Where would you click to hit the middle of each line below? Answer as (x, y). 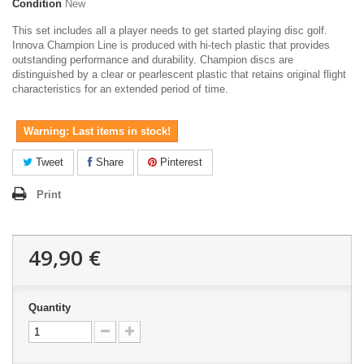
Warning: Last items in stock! (97, 131)
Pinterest (180, 162)
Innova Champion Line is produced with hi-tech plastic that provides (171, 45)
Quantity (50, 307)
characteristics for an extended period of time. (120, 89)
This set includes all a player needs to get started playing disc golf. (170, 30)
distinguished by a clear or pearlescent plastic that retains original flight (179, 74)
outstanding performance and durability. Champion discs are (153, 59)
